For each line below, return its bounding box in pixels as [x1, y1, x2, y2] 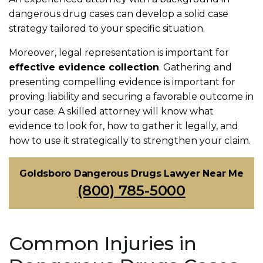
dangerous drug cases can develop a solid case [9, 8, 228, 19]
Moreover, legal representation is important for [9, 47, 229, 58]
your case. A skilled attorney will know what [9, 106, 214, 117]
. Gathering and [159, 62, 232, 73]
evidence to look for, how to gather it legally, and [9, 120, 238, 131]
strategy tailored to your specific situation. [9, 23, 205, 34]
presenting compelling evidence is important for [9, 76, 235, 87]
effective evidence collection [9, 62, 159, 73]
